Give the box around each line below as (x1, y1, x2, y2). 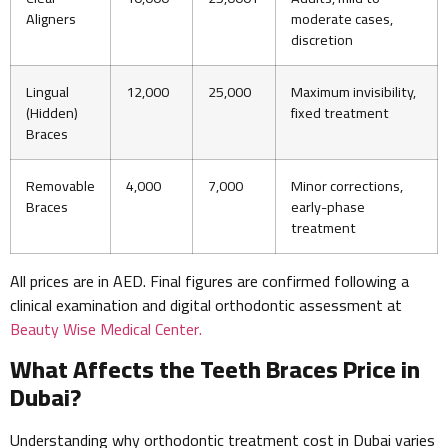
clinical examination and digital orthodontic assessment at (10, 290, 402, 321)
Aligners (26, 5, 76, 33)
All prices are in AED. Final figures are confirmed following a (10, 266, 409, 297)
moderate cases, (291, 5, 393, 33)
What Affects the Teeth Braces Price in (10, 346, 420, 392)
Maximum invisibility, (291, 78, 416, 106)
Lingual (26, 78, 69, 106)
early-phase (291, 193, 365, 221)
